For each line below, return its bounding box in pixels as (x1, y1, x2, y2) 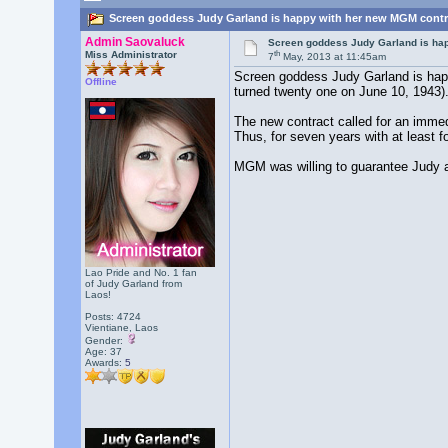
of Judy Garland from (84, 278, 182, 289)
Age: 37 (84, 346, 122, 357)
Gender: (84, 335, 126, 346)
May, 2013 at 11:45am (280, 51, 387, 63)
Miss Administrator (84, 49, 177, 60)
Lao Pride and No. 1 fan (84, 267, 197, 278)
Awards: (84, 357, 125, 368)
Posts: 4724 (84, 311, 141, 322)
